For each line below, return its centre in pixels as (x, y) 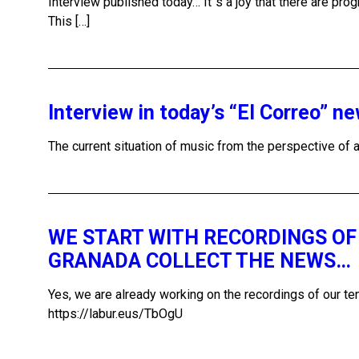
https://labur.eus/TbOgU (115, 314)
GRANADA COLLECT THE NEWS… (200, 261)
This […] (69, 21)
